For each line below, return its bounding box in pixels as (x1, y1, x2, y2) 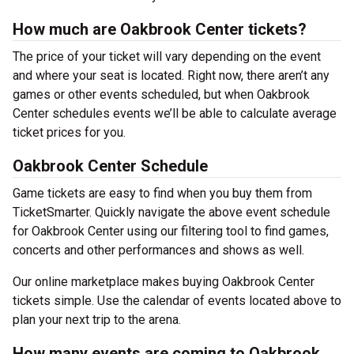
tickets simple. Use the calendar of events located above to (13, 293, 341, 308)
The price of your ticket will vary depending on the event (13, 49, 321, 64)
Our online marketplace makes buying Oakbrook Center (13, 274, 314, 289)
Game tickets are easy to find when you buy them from (13, 186, 312, 201)
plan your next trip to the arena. (13, 312, 181, 327)
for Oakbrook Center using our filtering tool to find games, (13, 224, 329, 239)
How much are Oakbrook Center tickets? (13, 20, 307, 39)
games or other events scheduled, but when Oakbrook (13, 87, 310, 102)
